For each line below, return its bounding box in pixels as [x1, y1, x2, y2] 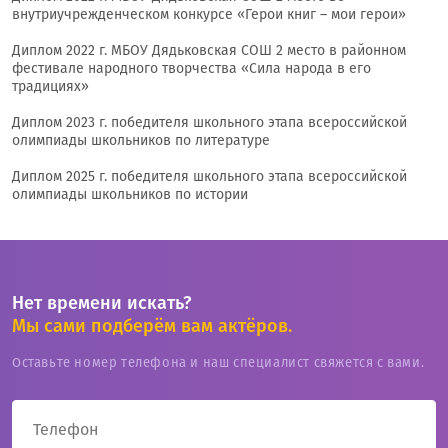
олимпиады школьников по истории [12, 186, 248, 204]
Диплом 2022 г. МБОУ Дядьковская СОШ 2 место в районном [12, 42, 406, 60]
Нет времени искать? [12, 292, 191, 315]
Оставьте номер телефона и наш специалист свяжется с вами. [12, 355, 425, 371]
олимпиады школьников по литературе [12, 132, 270, 150]
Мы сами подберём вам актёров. [12, 315, 292, 338]
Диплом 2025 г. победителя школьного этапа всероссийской [12, 168, 407, 186]
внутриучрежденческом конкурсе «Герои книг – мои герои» [12, 6, 406, 24]
